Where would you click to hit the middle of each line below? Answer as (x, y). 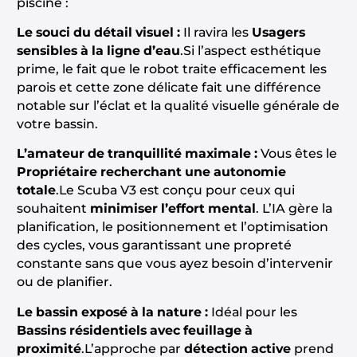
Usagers (278, 33)
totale (36, 190)
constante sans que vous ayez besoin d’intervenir (175, 264)
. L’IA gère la (294, 209)
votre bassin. (57, 124)
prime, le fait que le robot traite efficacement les (171, 69)
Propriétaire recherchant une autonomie (151, 172)
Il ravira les (216, 33)
